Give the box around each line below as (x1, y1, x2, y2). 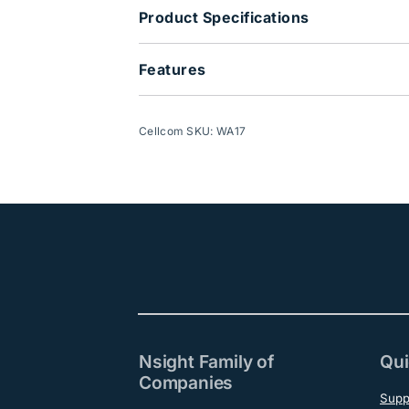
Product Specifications (138, 8, 309, 27)
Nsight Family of (139, 351, 274, 373)
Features (138, 60, 206, 79)
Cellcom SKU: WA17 (139, 124, 246, 139)
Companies (139, 372, 234, 394)
